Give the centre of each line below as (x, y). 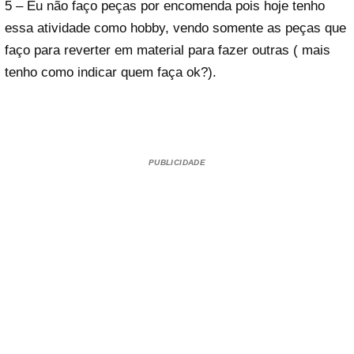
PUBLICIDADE (177, 163)
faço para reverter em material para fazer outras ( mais (168, 50)
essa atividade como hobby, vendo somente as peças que (175, 28)
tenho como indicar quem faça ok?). (111, 72)
